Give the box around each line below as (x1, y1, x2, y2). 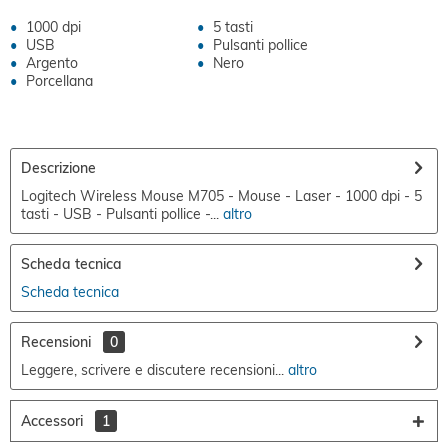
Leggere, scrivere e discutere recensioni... (21, 361, 284, 379)
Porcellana (26, 72, 93, 90)
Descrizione (21, 159, 96, 177)
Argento (26, 54, 78, 72)
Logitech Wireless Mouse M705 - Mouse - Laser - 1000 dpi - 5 (21, 187, 422, 205)
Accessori (21, 412, 87, 430)
